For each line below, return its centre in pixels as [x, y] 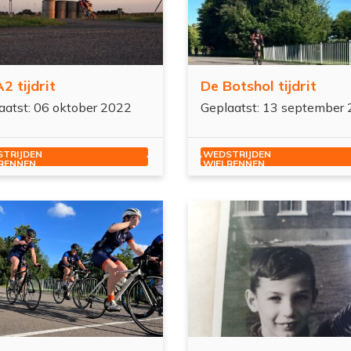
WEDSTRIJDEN [237, 154]
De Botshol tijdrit [259, 86]
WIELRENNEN [234, 164]
